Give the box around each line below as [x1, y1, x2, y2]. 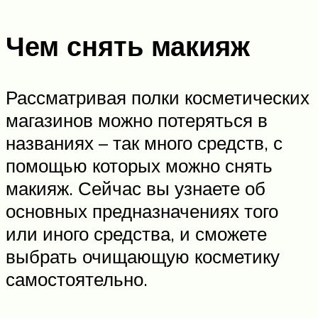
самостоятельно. [6, 268, 148, 291]
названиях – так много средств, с [6, 131, 283, 155]
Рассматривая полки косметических [6, 86, 309, 109]
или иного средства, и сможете [6, 222, 267, 246]
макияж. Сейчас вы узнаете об [6, 177, 265, 200]
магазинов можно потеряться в [6, 109, 268, 132]
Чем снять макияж [6, 28, 250, 64]
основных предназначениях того [6, 199, 278, 223]
